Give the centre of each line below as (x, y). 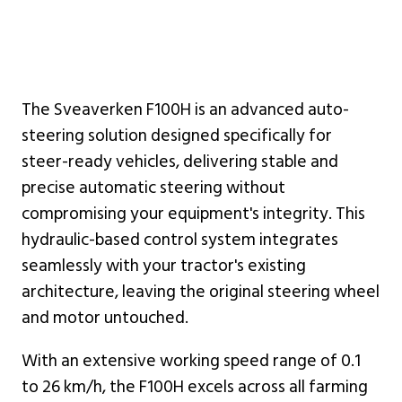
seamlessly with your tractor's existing (164, 266)
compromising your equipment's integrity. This (193, 214)
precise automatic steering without (153, 188)
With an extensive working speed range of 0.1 (191, 361)
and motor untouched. (105, 318)
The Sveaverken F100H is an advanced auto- (185, 109)
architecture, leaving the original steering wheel (201, 292)
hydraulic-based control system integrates (180, 240)
